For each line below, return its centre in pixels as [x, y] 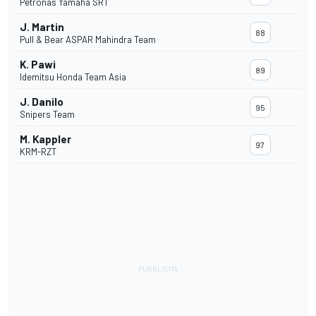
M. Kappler [45, 139]
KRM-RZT [38, 152]
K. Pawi [38, 65]
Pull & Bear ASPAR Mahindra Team [88, 40]
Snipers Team [47, 115]
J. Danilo [42, 102]
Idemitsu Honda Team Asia [73, 77]
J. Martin [42, 27]
